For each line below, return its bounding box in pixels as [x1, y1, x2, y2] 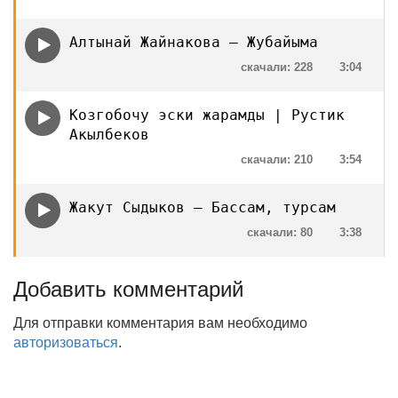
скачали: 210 [241, 153, 313, 166]
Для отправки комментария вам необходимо [13, 315, 307, 330]
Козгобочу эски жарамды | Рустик [69, 107, 345, 123]
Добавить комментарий [13, 277, 243, 301]
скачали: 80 [247, 226, 313, 239]
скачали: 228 [241, 60, 313, 74]
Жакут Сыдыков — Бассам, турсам [69, 199, 336, 216]
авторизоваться [13, 335, 118, 350]
